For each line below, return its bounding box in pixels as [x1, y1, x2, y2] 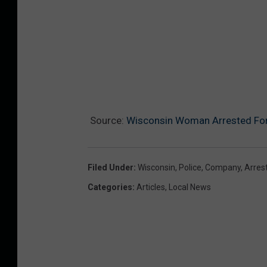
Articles [136, 182, 165, 192]
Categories [88, 182, 132, 192]
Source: [88, 114, 126, 126]
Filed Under [88, 162, 133, 172]
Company [205, 162, 241, 172]
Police [179, 162, 201, 172]
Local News [169, 182, 211, 192]
